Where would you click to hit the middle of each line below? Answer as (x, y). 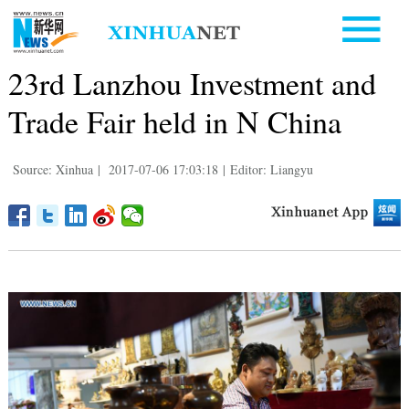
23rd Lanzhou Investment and (192, 83)
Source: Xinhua (52, 169)
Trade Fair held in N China (174, 121)
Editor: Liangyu (271, 169)
